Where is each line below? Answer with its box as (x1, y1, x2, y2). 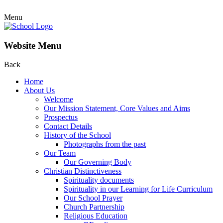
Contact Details (44, 122, 92, 131)
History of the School (44, 131, 111, 140)
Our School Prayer (64, 194, 122, 203)
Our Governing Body (64, 158, 131, 167)
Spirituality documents (64, 176, 134, 185)
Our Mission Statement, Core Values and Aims (44, 104, 190, 113)
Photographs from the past (64, 140, 146, 149)
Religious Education (64, 212, 127, 221)
